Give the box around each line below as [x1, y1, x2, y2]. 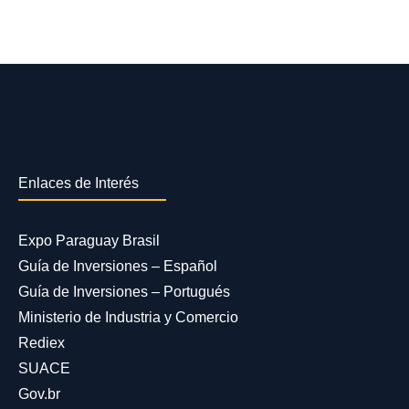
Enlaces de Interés [17, 175, 139, 192]
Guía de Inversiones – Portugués [17, 284, 230, 300]
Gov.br [17, 386, 60, 403]
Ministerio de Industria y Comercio [17, 309, 238, 326]
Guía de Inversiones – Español [17, 258, 217, 275]
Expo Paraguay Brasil [17, 233, 160, 249]
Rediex [17, 335, 65, 351]
